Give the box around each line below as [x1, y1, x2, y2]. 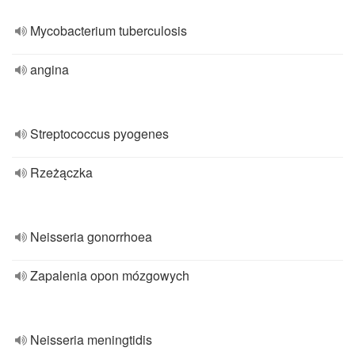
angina [30, 60, 69, 78]
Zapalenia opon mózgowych [30, 266, 189, 284]
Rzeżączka [30, 163, 93, 181]
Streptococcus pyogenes [30, 124, 169, 143]
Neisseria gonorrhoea [30, 227, 152, 246]
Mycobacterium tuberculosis [30, 21, 187, 40]
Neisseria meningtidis [30, 330, 152, 349]
